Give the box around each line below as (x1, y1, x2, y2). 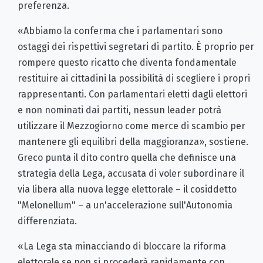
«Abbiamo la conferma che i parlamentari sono (18, 25, 222, 37)
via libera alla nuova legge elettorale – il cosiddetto (18, 184, 237, 195)
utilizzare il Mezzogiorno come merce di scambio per (18, 120, 245, 132)
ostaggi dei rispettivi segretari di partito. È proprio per (18, 41, 254, 53)
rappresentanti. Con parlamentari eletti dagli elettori (18, 89, 247, 100)
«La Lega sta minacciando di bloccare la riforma (18, 241, 226, 252)
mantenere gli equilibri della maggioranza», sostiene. (18, 136, 248, 148)
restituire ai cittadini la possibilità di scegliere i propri (18, 73, 250, 85)
